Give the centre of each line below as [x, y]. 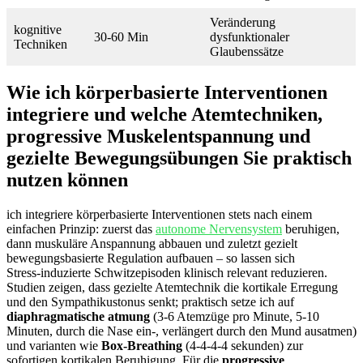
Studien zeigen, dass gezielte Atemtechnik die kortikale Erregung [172, 288]
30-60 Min [121, 36]
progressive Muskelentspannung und [158, 137]
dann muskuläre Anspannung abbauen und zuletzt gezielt [152, 244]
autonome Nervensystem [219, 229]
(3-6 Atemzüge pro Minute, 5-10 [235, 317]
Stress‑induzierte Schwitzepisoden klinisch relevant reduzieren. [167, 273]
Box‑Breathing [142, 346]
